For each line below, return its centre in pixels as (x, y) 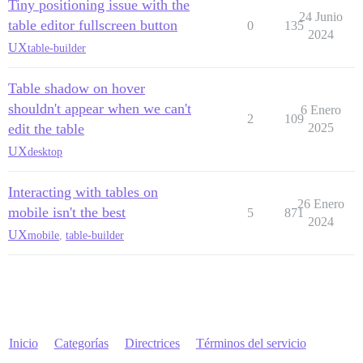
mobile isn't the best (67, 213)
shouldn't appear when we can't (100, 109)
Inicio (23, 344)
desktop (45, 152)
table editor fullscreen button (93, 26)
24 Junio (320, 17)
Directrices (152, 344)
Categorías (81, 344)
